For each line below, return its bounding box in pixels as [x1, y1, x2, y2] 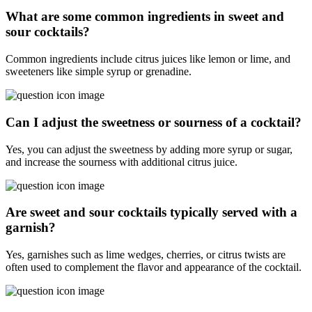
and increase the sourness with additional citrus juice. [6, 155, 237, 168]
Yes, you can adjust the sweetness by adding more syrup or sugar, [6, 143, 292, 155]
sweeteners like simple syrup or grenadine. [6, 65, 192, 78]
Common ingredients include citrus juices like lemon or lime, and [6, 53, 290, 65]
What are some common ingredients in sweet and [6, 9, 284, 24]
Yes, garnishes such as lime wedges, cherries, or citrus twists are [6, 249, 286, 261]
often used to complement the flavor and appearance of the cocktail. [6, 261, 302, 274]
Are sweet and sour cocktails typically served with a [6, 205, 297, 220]
